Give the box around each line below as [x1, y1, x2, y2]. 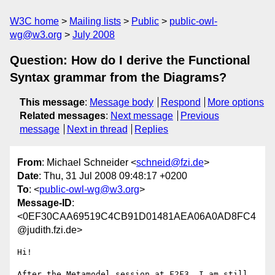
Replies [134, 124, 169, 134]
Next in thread [66, 124, 128, 134]
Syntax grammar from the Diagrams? [10, 71, 227, 84]
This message [20, 97, 85, 107]
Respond [160, 97, 201, 107]
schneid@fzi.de [136, 157, 204, 168]
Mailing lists [69, 16, 121, 26]
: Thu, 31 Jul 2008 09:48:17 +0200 [39, 171, 187, 182]
